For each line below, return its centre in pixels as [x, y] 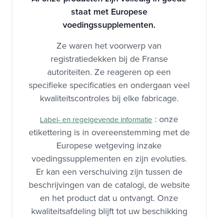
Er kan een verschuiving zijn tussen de [109, 172]
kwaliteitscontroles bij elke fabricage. [109, 98]
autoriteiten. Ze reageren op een [109, 72]
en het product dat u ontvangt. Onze [109, 198]
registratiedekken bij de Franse [109, 59]
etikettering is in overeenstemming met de [109, 132]
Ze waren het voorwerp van [109, 46]
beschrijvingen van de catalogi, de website [109, 185]
